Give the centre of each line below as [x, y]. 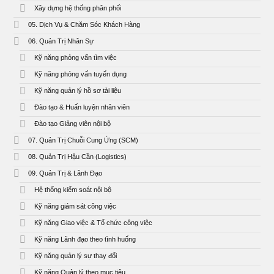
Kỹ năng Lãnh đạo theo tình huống [85, 239]
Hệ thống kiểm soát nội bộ [73, 190]
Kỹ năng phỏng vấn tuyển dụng [81, 74]
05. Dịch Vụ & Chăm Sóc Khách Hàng [84, 25]
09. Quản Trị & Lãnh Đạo [65, 173]
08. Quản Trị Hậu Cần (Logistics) [78, 157]
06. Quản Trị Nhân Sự [61, 41]
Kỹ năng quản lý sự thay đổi [76, 256]
